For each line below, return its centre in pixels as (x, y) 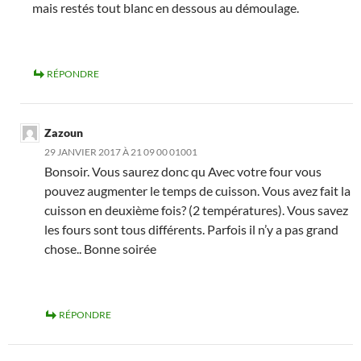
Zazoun (64, 132)
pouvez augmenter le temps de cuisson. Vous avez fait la (197, 190)
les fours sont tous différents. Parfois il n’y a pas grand (191, 229)
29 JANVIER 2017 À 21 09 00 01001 (121, 151)
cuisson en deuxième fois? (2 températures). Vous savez (196, 210)
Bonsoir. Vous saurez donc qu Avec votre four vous (183, 171)
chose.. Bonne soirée (100, 248)
